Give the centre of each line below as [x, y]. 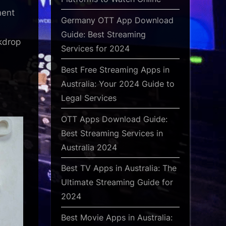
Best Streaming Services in [112, 133]
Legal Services [89, 98]
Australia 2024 [89, 147]
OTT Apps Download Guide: [114, 119]
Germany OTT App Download [117, 20]
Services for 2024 [95, 48]
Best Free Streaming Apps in [115, 69]
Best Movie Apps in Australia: [117, 218]
